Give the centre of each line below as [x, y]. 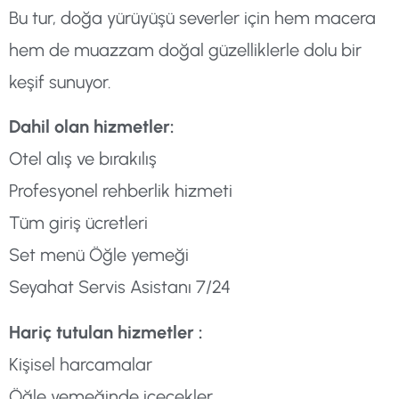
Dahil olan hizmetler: [92, 127]
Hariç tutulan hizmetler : [106, 332]
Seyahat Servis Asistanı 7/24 [120, 287]
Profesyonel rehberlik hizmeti [121, 191]
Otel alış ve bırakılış [83, 159]
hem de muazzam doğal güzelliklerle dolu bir [185, 49]
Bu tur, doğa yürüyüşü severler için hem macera [192, 17]
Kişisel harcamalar [81, 364]
